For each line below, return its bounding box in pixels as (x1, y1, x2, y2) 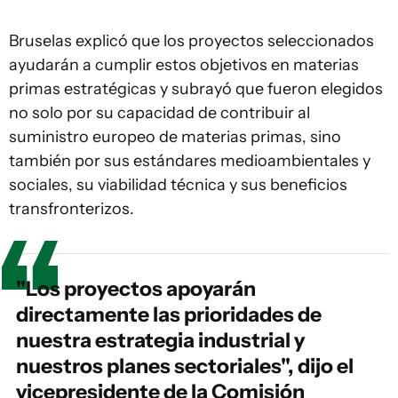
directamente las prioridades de (16, 302, 322, 327)
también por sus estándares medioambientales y (9, 151, 370, 171)
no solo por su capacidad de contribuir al (9, 103, 310, 123)
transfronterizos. (9, 199, 134, 219)
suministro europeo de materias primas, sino (9, 127, 341, 147)
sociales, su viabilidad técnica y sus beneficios (9, 175, 347, 195)
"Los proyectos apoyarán (16, 276, 256, 301)
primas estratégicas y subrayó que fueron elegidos (9, 79, 383, 99)
